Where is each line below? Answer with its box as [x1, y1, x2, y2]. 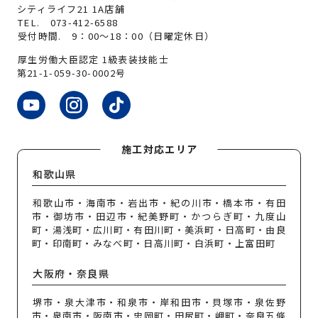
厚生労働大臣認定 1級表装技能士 [18, 52, 169, 66]
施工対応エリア [121, 141, 198, 156]
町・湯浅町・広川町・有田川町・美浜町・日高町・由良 [31, 222, 287, 236]
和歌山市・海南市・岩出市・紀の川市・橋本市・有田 [33, 195, 287, 209]
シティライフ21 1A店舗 [16, 2, 125, 16]
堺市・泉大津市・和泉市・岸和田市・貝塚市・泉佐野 [33, 295, 287, 309]
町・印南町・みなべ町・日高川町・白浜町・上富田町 [31, 236, 276, 250]
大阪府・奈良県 [33, 266, 110, 281]
